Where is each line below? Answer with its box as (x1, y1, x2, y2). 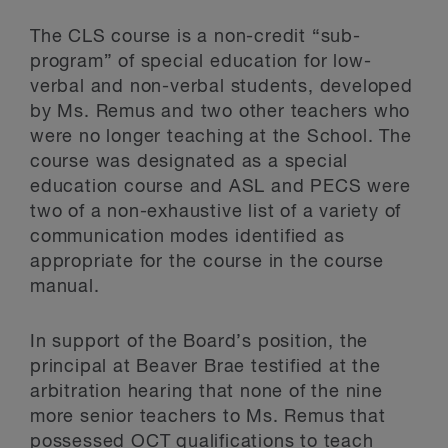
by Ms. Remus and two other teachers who (30, 103, 411, 121)
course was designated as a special (30, 153, 349, 171)
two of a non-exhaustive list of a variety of (30, 203, 402, 221)
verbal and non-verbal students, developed (30, 78, 413, 96)
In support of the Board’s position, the (30, 333, 369, 351)
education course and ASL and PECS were (30, 178, 411, 196)
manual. (30, 278, 100, 296)
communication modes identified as (30, 228, 345, 246)
